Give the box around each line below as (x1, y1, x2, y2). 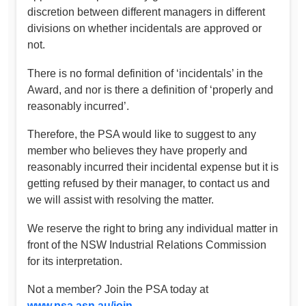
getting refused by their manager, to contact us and (27, 178, 270, 190)
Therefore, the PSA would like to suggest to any (27, 128, 256, 141)
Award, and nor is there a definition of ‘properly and (27, 83, 273, 96)
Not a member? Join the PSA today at (27, 283, 208, 296)
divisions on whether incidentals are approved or (27, 22, 262, 34)
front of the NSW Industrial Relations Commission (27, 238, 266, 251)
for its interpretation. (27, 255, 122, 267)
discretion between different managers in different (27, 5, 265, 18)
